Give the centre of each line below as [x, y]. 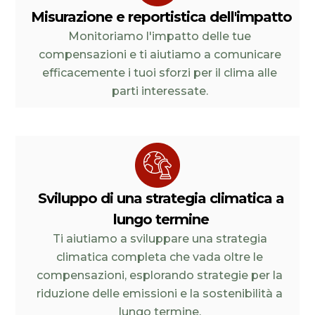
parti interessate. [160, 91]
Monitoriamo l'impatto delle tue [160, 36]
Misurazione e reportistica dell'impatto [161, 17]
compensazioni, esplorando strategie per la [160, 275]
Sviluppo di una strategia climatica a [161, 198]
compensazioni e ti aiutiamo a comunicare [160, 54]
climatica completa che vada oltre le [160, 257]
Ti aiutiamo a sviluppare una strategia [160, 239]
